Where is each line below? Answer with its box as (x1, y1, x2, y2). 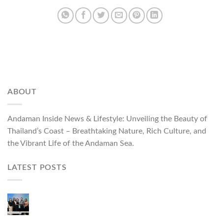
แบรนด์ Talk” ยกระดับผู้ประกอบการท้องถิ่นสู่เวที (36, 203, 197, 211)
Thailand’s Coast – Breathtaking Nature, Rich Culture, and (7, 127, 206, 135)
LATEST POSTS (7, 163, 67, 171)
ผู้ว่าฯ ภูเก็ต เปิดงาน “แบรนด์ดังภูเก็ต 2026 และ (36, 193, 193, 202)
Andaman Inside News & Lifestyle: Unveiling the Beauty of (7, 114, 207, 123)
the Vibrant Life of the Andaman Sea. (7, 139, 134, 147)
